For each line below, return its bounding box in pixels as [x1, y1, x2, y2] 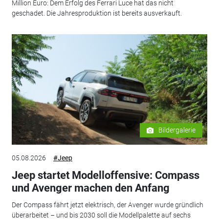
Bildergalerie [158, 126, 196, 134]
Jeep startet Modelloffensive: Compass [11, 169, 199, 182]
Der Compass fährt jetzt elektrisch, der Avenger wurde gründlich [11, 200, 203, 209]
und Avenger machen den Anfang [11, 182, 170, 195]
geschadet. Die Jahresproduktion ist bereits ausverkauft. [11, 9, 182, 17]
